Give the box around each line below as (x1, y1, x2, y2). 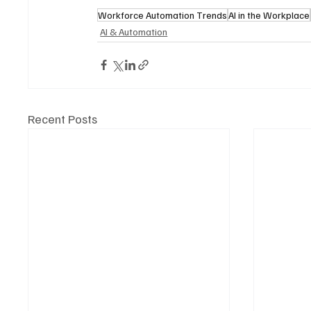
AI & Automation (100, 25, 168, 37)
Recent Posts (28, 110, 98, 126)
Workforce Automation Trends (98, 8, 228, 21)
